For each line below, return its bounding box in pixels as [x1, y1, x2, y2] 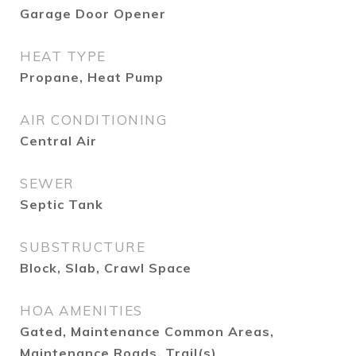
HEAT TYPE [20, 48, 106, 64]
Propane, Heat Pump [20, 69, 164, 85]
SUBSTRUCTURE [20, 238, 145, 255]
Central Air [20, 133, 97, 149]
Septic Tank [20, 196, 103, 212]
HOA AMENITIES [20, 302, 143, 319]
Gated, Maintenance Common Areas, [20, 323, 274, 339]
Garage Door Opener [20, 6, 166, 21]
